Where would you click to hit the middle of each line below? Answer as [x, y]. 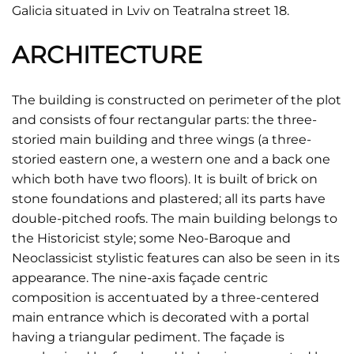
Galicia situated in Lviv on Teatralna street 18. [151, 11]
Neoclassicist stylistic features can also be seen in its [176, 258]
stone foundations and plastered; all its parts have [169, 199]
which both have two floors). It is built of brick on [165, 179]
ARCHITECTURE [107, 55]
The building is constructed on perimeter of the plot [177, 100]
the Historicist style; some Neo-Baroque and [151, 238]
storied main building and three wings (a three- [162, 139]
